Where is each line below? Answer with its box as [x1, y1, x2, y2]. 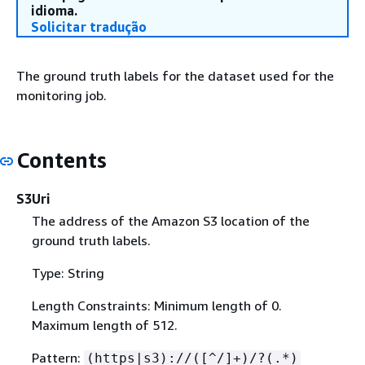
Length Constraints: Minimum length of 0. [31, 297, 282, 314]
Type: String [31, 264, 104, 281]
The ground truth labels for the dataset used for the [16, 68, 334, 84]
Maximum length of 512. [31, 316, 178, 333]
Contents [16, 147, 107, 173]
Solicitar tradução [31, 19, 147, 35]
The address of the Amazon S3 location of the [31, 212, 310, 229]
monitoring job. [16, 87, 107, 103]
